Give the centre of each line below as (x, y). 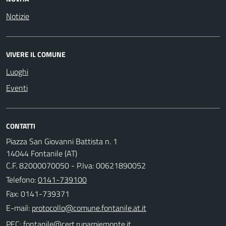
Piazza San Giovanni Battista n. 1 (62, 141)
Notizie (18, 16)
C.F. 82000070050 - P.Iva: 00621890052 (76, 165)
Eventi (17, 88)
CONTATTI (21, 126)
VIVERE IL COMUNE (36, 54)
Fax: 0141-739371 (38, 193)
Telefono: (22, 179)
